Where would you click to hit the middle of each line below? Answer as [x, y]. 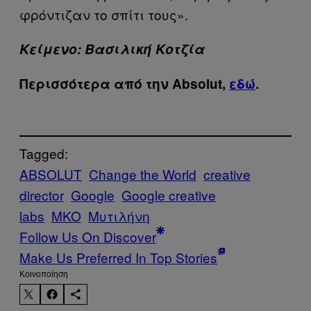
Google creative [169, 195]
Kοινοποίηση [44, 275]
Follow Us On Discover [88, 237]
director [42, 195]
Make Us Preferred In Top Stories [118, 258]
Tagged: [44, 153]
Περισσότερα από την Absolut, [124, 83]
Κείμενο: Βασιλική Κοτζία [112, 49]
